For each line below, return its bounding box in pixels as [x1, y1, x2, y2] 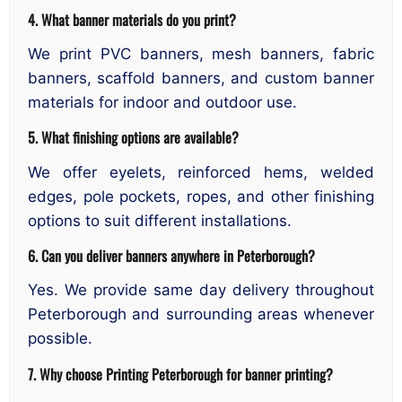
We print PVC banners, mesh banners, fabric [28, 44, 374, 63]
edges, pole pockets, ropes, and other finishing [28, 187, 374, 205]
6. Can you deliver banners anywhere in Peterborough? [28, 244, 315, 267]
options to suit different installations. [28, 211, 292, 230]
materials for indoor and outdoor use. [28, 92, 297, 111]
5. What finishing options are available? [28, 126, 239, 149]
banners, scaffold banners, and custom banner [28, 68, 374, 87]
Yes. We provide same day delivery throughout [28, 281, 374, 300]
